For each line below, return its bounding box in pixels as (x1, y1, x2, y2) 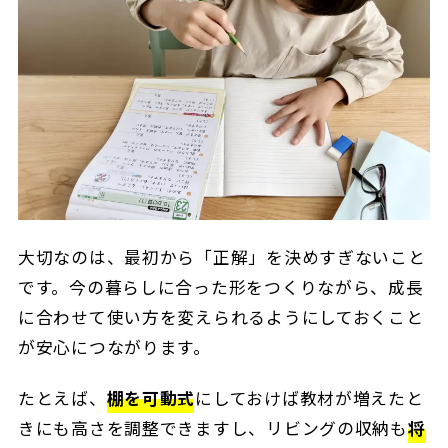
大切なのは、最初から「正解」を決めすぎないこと (17, 244, 426, 269)
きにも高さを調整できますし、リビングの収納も (17, 416, 408, 441)
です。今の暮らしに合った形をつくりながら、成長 (17, 274, 424, 299)
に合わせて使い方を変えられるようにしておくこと (17, 304, 424, 329)
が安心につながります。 (17, 334, 211, 359)
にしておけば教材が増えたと (195, 386, 424, 411)
